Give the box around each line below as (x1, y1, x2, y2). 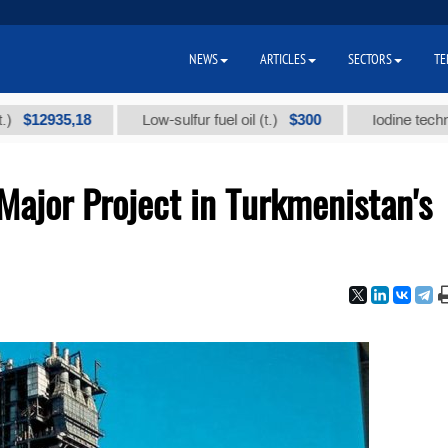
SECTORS (348, 50, 392, 68)
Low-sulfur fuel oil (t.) (94, 112, 234, 128)
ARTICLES (260, 50, 306, 68)
